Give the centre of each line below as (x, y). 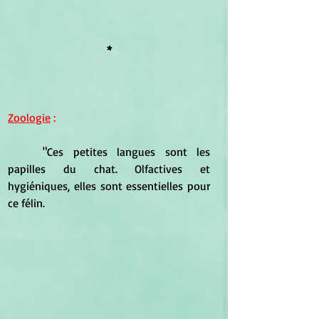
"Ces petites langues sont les (26, 152)
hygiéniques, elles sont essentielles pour (109, 186)
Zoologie (29, 118)
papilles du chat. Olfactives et (109, 169)
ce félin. (26, 203)
